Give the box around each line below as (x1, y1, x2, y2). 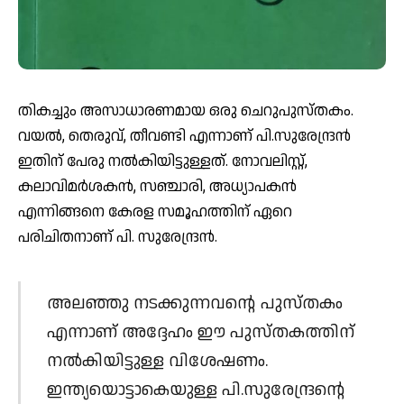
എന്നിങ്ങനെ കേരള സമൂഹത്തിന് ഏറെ (18, 200, 292, 223)
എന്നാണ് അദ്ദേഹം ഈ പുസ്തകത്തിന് (46, 320, 354, 345)
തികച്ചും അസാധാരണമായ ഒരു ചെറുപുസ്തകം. (18, 99, 353, 122)
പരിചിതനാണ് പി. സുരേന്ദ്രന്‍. (18, 225, 217, 248)
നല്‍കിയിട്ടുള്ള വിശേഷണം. (46, 349, 268, 374)
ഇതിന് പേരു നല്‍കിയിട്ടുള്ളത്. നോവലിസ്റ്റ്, (18, 150, 308, 172)
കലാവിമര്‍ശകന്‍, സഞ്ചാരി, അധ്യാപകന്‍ (18, 175, 297, 197)
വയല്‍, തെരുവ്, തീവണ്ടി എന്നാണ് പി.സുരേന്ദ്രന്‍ (18, 124, 351, 147)
